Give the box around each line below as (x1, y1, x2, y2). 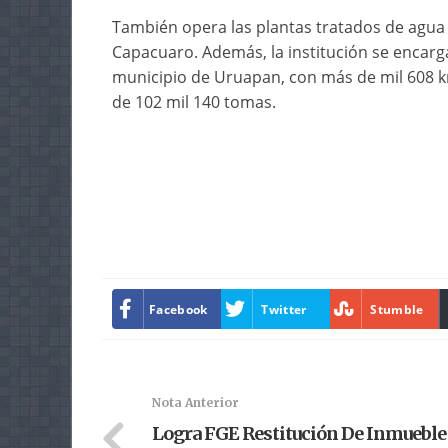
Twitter (261, 300, 307, 318)
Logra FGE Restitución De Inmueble (152, 422, 446, 445)
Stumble (370, 300, 424, 318)
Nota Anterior (152, 395, 239, 410)
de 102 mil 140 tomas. (112, 91, 276, 113)
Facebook (149, 300, 208, 318)
